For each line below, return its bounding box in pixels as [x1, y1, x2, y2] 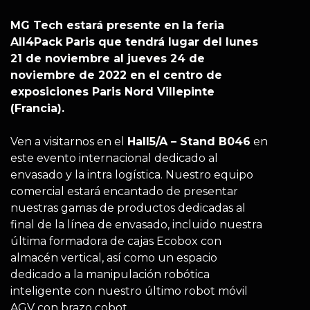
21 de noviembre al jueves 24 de [10, 52, 205, 65]
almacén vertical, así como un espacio [10, 251, 217, 264]
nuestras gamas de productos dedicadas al [10, 201, 246, 215]
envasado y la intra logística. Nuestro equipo [10, 168, 253, 181]
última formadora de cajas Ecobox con [10, 235, 221, 248]
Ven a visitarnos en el [10, 135, 127, 148]
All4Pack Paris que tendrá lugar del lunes [10, 35, 258, 48]
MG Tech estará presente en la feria [10, 19, 224, 32]
